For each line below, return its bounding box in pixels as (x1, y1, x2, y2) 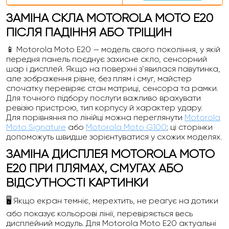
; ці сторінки (167, 122, 213, 132)
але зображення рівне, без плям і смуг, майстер (6, 74, 192, 83)
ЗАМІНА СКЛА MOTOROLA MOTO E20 (6, 11, 213, 25)
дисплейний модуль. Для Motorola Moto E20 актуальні (6, 218, 216, 228)
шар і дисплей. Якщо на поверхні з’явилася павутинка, (6, 64, 220, 74)
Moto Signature (6, 122, 66, 132)
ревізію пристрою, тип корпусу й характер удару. (6, 103, 202, 112)
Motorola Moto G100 (86, 122, 167, 132)
